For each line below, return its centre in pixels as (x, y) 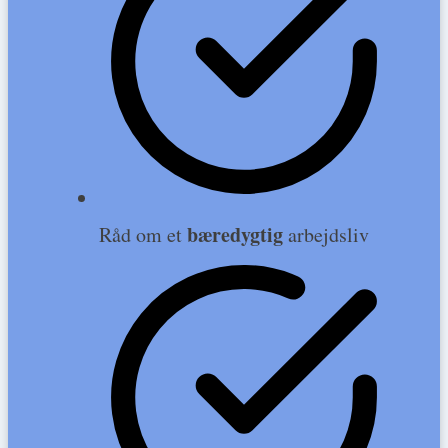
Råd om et (143, 234)
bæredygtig (238, 234)
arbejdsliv (329, 234)
